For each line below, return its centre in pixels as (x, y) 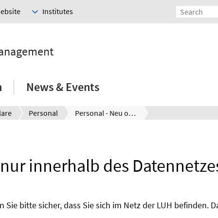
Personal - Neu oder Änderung (132, 113)
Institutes (58, 11)
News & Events (63, 87)
